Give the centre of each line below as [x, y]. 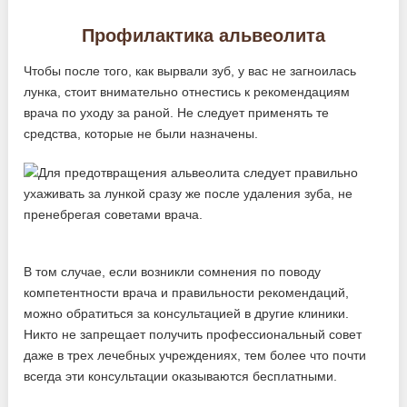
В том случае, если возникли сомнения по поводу [173, 272]
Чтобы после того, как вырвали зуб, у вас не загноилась [190, 71]
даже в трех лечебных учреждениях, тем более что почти [195, 356]
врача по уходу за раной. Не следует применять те [177, 113]
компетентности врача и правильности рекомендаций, [187, 293]
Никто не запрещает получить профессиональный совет [193, 335]
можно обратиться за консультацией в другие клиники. [187, 314]
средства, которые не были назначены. [141, 134]
